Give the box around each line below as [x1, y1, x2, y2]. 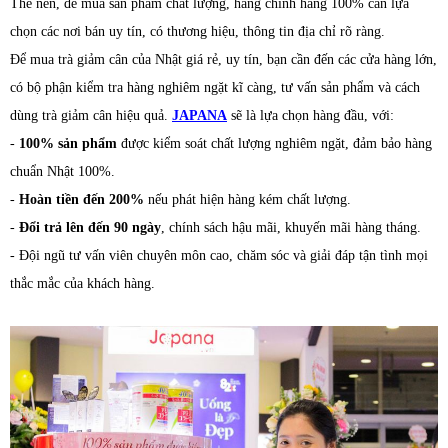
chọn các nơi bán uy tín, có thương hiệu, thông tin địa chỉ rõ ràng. [10, 24, 385, 40]
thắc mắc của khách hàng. [10, 276, 155, 292]
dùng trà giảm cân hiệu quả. [10, 108, 172, 124]
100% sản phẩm [19, 136, 117, 152]
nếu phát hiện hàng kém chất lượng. [144, 192, 351, 208]
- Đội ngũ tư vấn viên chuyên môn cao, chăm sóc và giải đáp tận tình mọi [10, 248, 428, 264]
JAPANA [172, 108, 227, 124]
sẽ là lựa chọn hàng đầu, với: [231, 108, 394, 124]
